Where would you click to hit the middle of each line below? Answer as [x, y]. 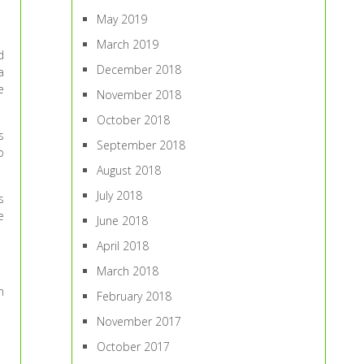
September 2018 [141, 145]
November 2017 [139, 321]
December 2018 [139, 69]
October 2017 [134, 347]
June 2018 [123, 221]
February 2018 [134, 296]
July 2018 [120, 195]
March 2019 [128, 44]
